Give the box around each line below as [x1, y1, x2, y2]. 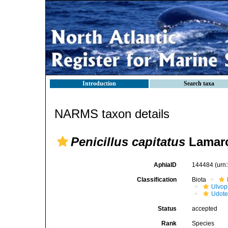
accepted [192, 205, 218, 212]
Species [192, 220, 215, 227]
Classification [137, 176, 177, 183]
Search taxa [184, 80, 214, 87]
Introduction [82, 80, 116, 87]
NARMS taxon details [54, 107, 169, 121]
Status [158, 205, 177, 212]
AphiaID [154, 161, 177, 168]
